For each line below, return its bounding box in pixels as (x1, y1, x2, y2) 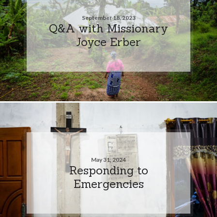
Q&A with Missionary (49, 20, 168, 35)
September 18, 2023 (81, 14, 136, 21)
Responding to (69, 162, 148, 177)
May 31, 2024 (91, 155, 126, 163)
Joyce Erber (76, 34, 141, 49)
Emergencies (73, 176, 144, 191)
